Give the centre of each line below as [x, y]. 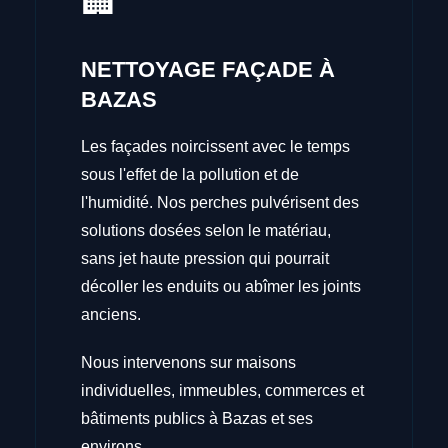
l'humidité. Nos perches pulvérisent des [220, 202]
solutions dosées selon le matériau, [206, 230]
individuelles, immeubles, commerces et [223, 390]
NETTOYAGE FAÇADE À [208, 69]
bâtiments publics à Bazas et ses [197, 418]
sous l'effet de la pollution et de [190, 174]
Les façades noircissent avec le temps [216, 146]
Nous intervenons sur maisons [189, 362]
